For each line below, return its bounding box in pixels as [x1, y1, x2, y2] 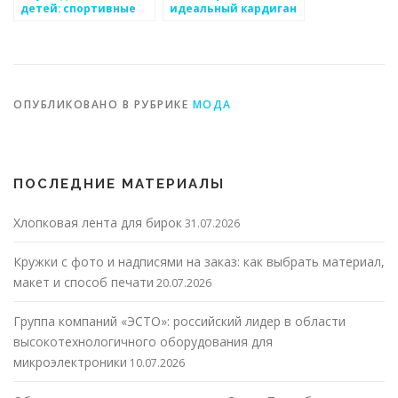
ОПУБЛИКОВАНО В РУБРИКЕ [13, 96, 193, 112]
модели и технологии [20, 15, 150, 30]
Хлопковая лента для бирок [13, 213, 182, 231]
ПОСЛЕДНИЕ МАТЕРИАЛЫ [13, 175, 225, 192]
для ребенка [170, 15, 243, 30]
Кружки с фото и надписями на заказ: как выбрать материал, [13, 252, 385, 270]
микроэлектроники [13, 353, 127, 370]
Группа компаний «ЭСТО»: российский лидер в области [13, 312, 346, 330]
